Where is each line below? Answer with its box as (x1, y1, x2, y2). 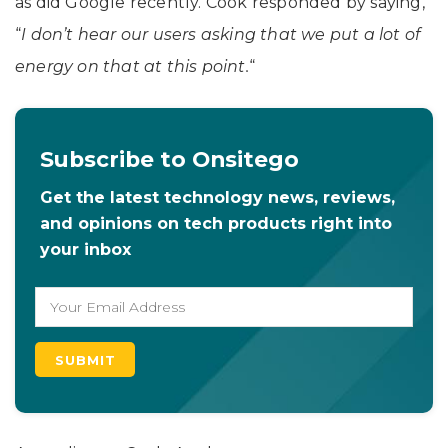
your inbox (40, 239, 131, 259)
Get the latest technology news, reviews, (40, 187, 395, 207)
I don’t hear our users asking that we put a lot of (21, 24, 421, 44)
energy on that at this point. (15, 56, 249, 76)
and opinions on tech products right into (40, 213, 392, 233)
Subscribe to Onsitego (40, 146, 299, 173)
